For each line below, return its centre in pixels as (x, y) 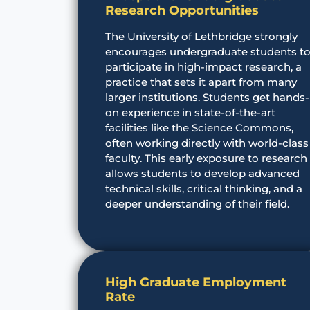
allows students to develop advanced (202, 173)
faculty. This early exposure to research (206, 158)
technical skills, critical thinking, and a (204, 188)
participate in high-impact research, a (203, 66)
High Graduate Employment (196, 282)
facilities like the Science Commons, (199, 127)
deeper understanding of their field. (197, 203)
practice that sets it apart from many (201, 82)
